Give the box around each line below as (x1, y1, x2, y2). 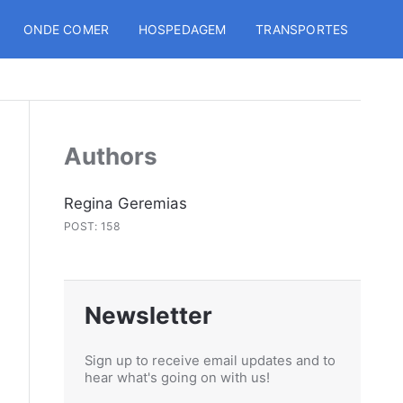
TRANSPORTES (255, 22, 349, 37)
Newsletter (85, 300, 213, 329)
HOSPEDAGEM (138, 22, 227, 37)
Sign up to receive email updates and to (85, 353, 336, 370)
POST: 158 (63, 219, 121, 233)
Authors (63, 142, 157, 171)
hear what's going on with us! (85, 370, 271, 387)
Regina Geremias (63, 193, 187, 212)
